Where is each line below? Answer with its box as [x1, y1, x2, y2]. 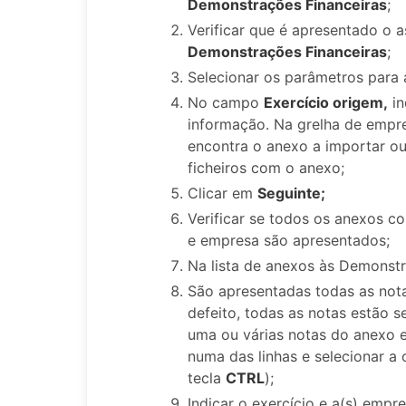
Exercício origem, [264, 92, 388, 111]
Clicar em [188, 183, 257, 202]
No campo [188, 92, 264, 111]
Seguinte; [257, 183, 325, 202]
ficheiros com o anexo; [188, 158, 344, 177]
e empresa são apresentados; [188, 230, 390, 249]
